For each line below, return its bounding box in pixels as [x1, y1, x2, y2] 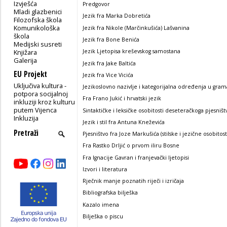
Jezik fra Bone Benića [83, 35, 139, 43]
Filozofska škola [14, 15, 62, 24]
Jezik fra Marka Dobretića [83, 12, 150, 20]
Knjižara [14, 47, 37, 57]
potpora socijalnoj [14, 89, 68, 98]
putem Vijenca [14, 105, 57, 115]
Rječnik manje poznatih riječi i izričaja [83, 177, 184, 185]
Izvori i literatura [83, 165, 127, 173]
